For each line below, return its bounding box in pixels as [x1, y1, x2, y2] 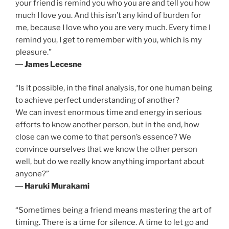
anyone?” [15, 169, 49, 179]
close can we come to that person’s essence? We [15, 132, 191, 142]
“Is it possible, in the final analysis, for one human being [15, 83, 212, 93]
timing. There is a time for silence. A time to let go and [15, 217, 209, 227]
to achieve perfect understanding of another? [15, 96, 179, 105]
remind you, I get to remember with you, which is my [15, 35, 202, 44]
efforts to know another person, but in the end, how [15, 120, 199, 130]
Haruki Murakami [25, 181, 89, 191]
